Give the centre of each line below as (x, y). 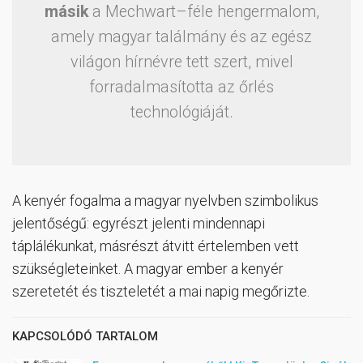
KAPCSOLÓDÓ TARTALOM (85, 337)
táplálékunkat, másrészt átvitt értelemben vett (156, 246)
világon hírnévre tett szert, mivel (181, 62)
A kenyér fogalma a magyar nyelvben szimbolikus (165, 201)
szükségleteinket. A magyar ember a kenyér (148, 269)
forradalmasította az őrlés (181, 88)
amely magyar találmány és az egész (181, 37)
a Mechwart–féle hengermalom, (203, 12)
